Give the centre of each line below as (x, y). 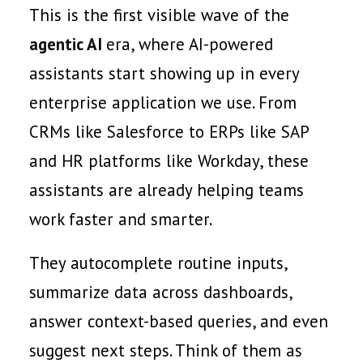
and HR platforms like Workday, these (169, 161)
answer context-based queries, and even (179, 321)
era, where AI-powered (190, 44)
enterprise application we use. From (163, 102)
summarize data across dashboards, (160, 292)
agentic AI (68, 44)
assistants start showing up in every (164, 73)
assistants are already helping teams (167, 190)
